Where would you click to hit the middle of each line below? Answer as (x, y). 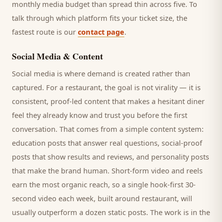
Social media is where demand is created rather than (101, 73)
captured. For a (39, 87)
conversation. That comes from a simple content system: (108, 129)
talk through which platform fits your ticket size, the (100, 18)
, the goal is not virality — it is (151, 87)
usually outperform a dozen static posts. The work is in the (111, 212)
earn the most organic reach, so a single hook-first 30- (104, 184)
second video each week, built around (77, 198)
